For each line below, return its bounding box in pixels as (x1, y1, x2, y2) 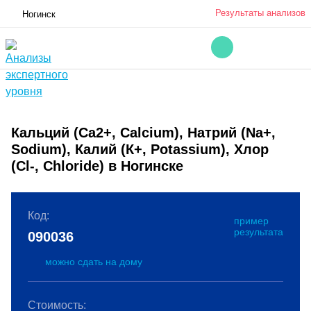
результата (234, 226, 283, 237)
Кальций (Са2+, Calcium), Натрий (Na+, (11, 125, 276, 140)
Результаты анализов (215, 8, 305, 18)
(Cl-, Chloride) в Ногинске (11, 158, 183, 174)
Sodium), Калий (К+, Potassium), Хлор (11, 142, 269, 157)
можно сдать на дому (45, 256, 142, 267)
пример (234, 215, 269, 226)
